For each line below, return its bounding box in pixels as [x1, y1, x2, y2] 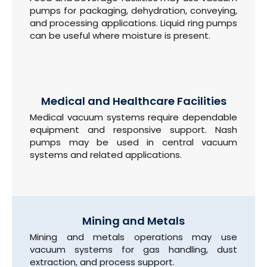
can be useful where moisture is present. [30, 29, 210, 42]
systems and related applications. [30, 148, 182, 162]
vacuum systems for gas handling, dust [30, 243, 237, 256]
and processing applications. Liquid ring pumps [30, 16, 237, 29]
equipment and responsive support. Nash [30, 123, 237, 136]
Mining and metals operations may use [30, 230, 237, 243]
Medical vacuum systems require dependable [30, 111, 237, 124]
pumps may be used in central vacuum [30, 136, 237, 149]
